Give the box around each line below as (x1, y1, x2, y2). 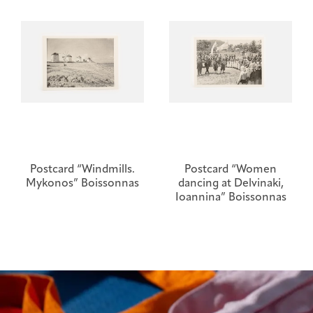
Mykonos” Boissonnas (25, 178, 139, 190)
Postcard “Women (184, 164, 277, 176)
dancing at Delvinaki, (177, 178, 284, 190)
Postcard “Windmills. (29, 164, 135, 176)
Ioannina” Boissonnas (175, 192, 286, 204)
